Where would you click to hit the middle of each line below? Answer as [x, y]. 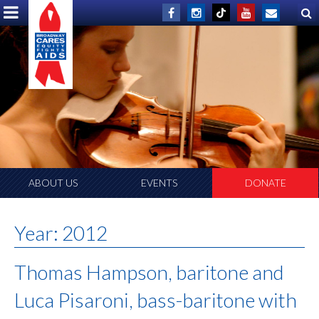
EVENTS [159, 183]
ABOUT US [53, 183]
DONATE [265, 183]
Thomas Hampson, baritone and [149, 272]
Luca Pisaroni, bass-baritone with [156, 300]
